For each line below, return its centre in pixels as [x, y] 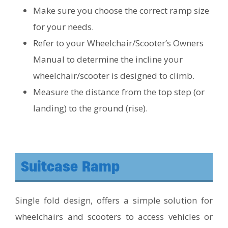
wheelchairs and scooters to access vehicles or [114, 216]
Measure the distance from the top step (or [119, 92]
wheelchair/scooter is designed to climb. [114, 75]
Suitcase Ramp [70, 166]
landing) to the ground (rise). [90, 108]
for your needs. [63, 26]
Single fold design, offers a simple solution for [114, 200]
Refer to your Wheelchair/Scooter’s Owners [118, 43]
